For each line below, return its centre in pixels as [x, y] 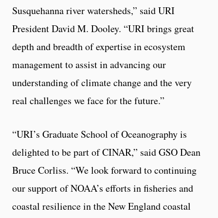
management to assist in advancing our [89, 65]
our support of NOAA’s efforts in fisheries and [103, 188]
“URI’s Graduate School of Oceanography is [100, 134]
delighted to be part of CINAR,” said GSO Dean [106, 152]
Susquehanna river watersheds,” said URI [93, 11]
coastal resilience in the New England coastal [101, 206]
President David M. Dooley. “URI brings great [103, 29]
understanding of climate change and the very [102, 83]
